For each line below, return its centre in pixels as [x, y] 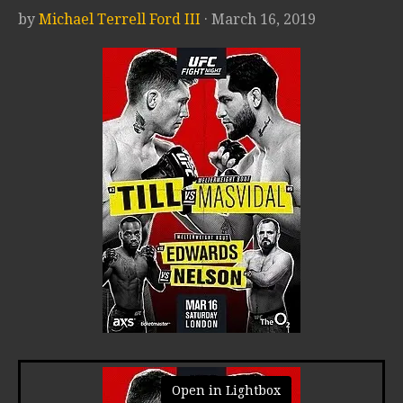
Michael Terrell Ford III [120, 20]
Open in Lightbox [226, 391]
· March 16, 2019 [260, 20]
